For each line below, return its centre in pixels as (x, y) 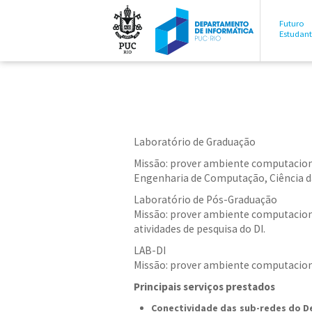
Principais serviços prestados (204, 287)
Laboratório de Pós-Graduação (205, 200)
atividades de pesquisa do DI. (200, 229)
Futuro (292, 23)
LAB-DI (150, 250)
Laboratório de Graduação (195, 142)
